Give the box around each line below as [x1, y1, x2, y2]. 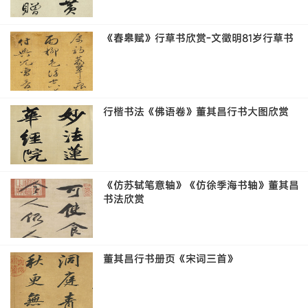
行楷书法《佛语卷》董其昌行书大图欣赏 [103, 104, 289, 118]
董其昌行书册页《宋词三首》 [103, 252, 237, 265]
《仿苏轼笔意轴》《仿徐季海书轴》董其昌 [103, 178, 299, 192]
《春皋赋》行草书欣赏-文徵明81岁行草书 [103, 31, 294, 45]
